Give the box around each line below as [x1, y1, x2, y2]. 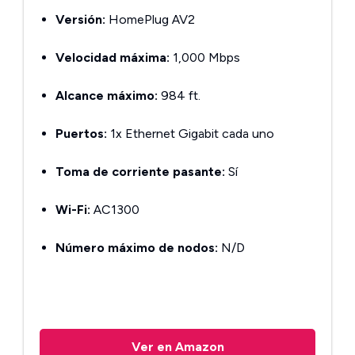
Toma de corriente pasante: [55, 164, 225, 179]
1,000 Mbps [170, 50, 240, 65]
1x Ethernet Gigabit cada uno [107, 126, 274, 141]
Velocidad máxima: [55, 50, 170, 65]
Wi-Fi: [55, 202, 90, 217]
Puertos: [55, 126, 107, 141]
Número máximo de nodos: [55, 240, 218, 255]
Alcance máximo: [55, 88, 158, 103]
